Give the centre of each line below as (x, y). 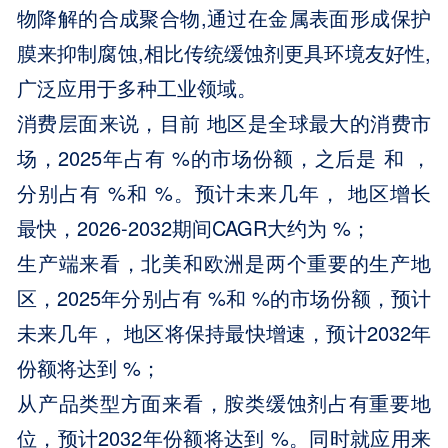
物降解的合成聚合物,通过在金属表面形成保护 (224, 17)
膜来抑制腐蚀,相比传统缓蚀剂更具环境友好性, (224, 52)
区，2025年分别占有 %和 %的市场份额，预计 (224, 297)
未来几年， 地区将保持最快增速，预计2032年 (224, 332)
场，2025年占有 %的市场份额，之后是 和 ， (224, 157)
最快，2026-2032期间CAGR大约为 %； (194, 227)
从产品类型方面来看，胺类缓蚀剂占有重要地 (224, 402)
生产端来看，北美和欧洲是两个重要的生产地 (224, 262)
